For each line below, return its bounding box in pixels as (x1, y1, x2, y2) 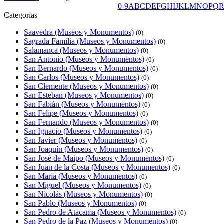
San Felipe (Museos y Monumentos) (24, 109, 138, 117)
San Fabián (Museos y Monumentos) (24, 100, 140, 108)
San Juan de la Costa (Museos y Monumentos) (24, 163, 170, 171)
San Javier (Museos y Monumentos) (24, 136, 137, 144)
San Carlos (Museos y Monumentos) (24, 73, 139, 81)
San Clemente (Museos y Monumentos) (24, 82, 149, 90)
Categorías (4, 11, 37, 19)
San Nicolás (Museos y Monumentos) (24, 190, 143, 198)
